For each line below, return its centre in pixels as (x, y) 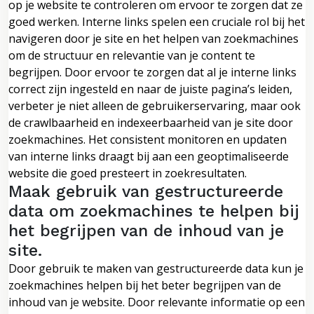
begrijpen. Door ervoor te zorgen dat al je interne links (152, 72)
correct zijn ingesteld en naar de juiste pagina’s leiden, (150, 89)
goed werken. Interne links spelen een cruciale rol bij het (157, 21)
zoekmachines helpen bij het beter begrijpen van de (145, 285)
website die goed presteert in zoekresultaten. (128, 173)
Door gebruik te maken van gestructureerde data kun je (156, 268)
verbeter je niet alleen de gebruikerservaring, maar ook (155, 105)
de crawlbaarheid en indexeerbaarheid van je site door (151, 122)
